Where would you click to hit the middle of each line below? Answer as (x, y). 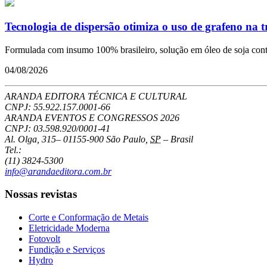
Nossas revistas (41, 194)
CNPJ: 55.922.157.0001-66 (58, 107)
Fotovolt (44, 239)
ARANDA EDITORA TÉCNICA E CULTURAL (96, 96)
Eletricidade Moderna (69, 228)
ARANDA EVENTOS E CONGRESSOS (83, 117)
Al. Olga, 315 (30, 139)
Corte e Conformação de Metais (89, 218)
